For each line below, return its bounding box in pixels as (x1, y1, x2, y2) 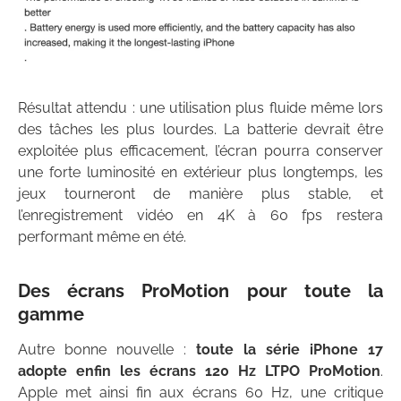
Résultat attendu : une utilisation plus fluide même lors (18, 99, 383, 117)
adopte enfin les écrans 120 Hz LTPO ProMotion (18, 363, 380, 380)
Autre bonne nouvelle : (18, 341, 196, 359)
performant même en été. (18, 228, 186, 246)
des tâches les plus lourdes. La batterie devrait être (18, 121, 383, 139)
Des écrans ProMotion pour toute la (18, 280, 383, 303)
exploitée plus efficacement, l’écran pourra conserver (18, 142, 383, 160)
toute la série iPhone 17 (196, 341, 383, 359)
